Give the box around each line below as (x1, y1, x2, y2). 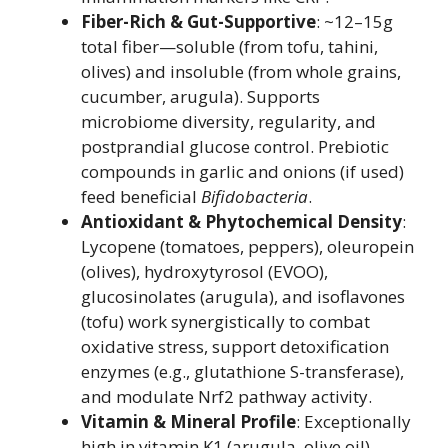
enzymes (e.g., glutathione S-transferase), (81, 360, 404, 383)
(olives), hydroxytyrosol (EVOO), (81, 260, 328, 283)
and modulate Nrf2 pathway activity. (81, 385, 372, 408)
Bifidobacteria (201, 185, 308, 208)
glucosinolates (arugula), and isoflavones (81, 285, 405, 308)
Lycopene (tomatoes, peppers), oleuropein (81, 235, 414, 258)
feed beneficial (81, 185, 201, 208)
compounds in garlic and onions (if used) (81, 160, 404, 183)
